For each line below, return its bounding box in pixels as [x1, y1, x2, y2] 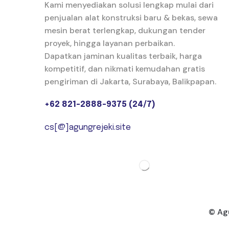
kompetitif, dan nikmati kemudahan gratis [44, 63, 205, 74]
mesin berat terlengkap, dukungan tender [44, 25, 205, 36]
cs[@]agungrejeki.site [44, 123, 131, 132]
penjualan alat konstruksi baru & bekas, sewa [44, 12, 218, 23]
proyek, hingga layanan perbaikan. [44, 37, 175, 49]
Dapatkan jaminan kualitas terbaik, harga [44, 50, 202, 61]
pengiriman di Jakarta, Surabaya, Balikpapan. [44, 76, 216, 87]
